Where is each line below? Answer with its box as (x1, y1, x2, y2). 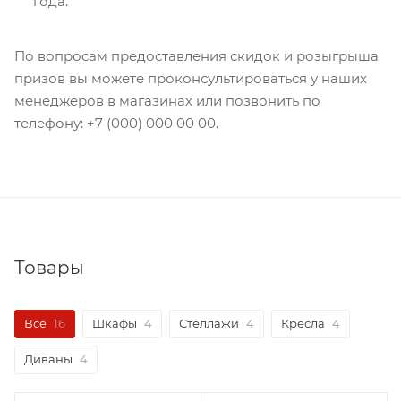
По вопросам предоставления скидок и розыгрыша (14, 47, 379, 65)
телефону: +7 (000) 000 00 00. (14, 115, 218, 132)
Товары (14, 257, 84, 279)
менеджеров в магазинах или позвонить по (14, 92, 320, 110)
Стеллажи (179, 316, 239, 331)
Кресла (281, 316, 325, 331)
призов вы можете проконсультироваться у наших (14, 70, 367, 88)
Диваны (24, 352, 73, 367)
